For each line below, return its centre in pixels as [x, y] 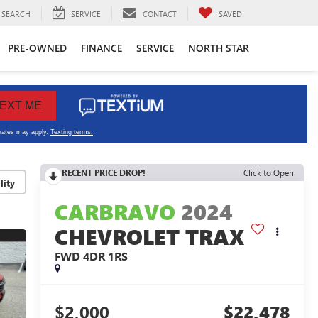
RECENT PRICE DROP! [103, 172]
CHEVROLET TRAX [149, 237]
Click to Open [269, 172]
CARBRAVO [115, 212]
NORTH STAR [219, 48]
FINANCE [102, 48]
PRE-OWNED [37, 48]
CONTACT [160, 13]
